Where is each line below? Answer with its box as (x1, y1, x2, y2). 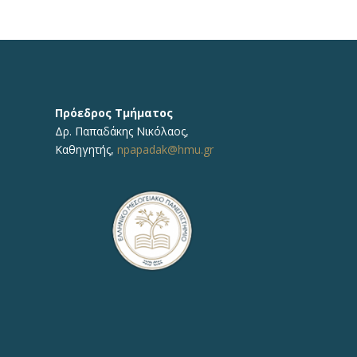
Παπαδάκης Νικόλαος (74, 124, 186, 139)
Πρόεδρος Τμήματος (54, 105, 176, 121)
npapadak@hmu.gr (116, 142, 214, 158)
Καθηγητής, (54, 142, 117, 158)
